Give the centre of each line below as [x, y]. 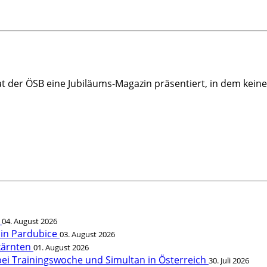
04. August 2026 [30, 221]
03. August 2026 [87, 234]
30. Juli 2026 [229, 260]
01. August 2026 [61, 247]
